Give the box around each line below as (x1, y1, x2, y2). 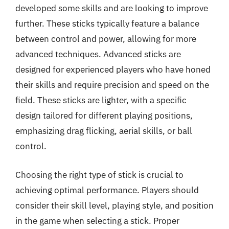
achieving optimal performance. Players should (15, 184, 199, 196)
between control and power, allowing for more (15, 33, 196, 44)
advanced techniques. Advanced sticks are (15, 49, 181, 60)
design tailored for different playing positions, (15, 110, 193, 121)
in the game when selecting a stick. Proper (15, 215, 179, 226)
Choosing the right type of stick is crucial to (15, 169, 184, 180)
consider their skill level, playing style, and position (15, 199, 214, 211)
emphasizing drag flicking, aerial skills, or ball (15, 125, 192, 136)
